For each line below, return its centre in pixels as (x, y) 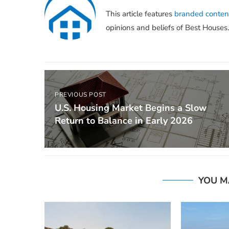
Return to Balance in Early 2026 (124, 121)
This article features (140, 14)
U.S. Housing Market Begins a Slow (131, 108)
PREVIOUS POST (81, 95)
